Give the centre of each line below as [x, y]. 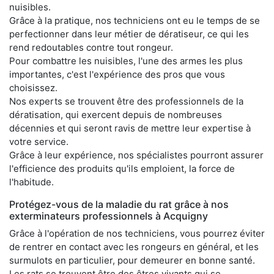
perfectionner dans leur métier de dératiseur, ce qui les [129, 34]
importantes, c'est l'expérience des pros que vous [117, 74]
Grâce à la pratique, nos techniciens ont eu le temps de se [135, 20]
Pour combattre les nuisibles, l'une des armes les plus [126, 61]
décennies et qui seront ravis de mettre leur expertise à [130, 128]
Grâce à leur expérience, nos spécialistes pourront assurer [136, 155]
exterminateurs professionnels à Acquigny [109, 216]
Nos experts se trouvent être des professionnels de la [126, 101]
